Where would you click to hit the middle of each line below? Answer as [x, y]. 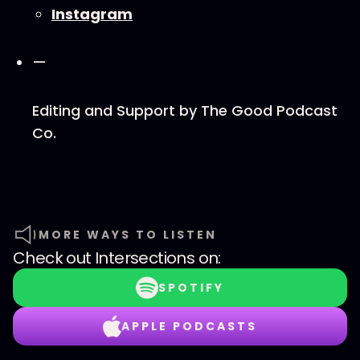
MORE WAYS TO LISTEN [128, 235]
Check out [54, 258]
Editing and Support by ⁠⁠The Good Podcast [185, 110]
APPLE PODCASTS [189, 326]
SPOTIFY [191, 288]
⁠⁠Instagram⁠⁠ [92, 14]
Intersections [145, 258]
